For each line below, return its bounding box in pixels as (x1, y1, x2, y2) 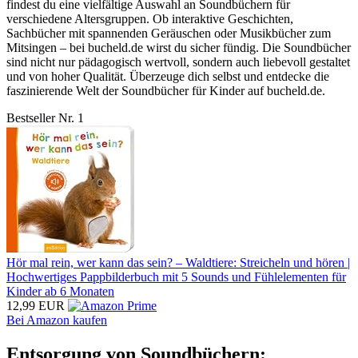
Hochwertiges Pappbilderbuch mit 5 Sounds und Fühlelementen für (6, 270, 346, 284)
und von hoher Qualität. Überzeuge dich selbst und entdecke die (6, 70, 329, 84)
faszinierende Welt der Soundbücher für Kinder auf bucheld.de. (6, 84, 325, 98)
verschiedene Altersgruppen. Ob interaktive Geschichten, (6, 12, 293, 26)
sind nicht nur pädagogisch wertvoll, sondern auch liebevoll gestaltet (6, 55, 350, 70)
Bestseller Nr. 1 (6, 111, 84, 125)
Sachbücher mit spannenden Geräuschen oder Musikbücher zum (6, 26, 331, 41)
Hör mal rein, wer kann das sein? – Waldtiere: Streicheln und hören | (6, 256, 350, 270)
